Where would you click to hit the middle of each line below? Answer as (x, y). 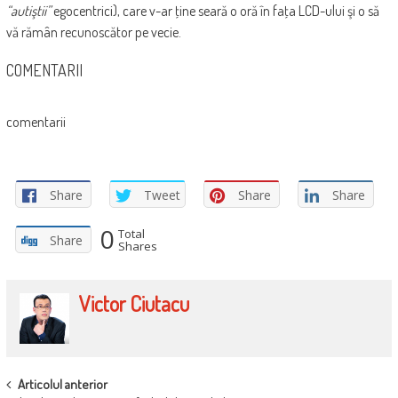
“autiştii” (28, 11)
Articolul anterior (62, 384)
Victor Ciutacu (135, 304)
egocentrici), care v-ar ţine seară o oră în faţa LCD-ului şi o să (215, 11)
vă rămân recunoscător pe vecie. (93, 32)
